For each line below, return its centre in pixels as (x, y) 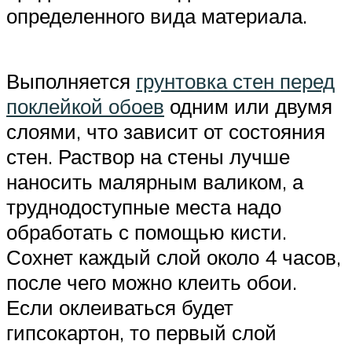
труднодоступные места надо (144, 207)
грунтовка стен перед (235, 81)
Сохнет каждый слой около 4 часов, (174, 257)
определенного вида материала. (157, 16)
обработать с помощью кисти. (147, 232)
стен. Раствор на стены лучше (148, 157)
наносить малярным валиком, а (155, 182)
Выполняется (71, 81)
